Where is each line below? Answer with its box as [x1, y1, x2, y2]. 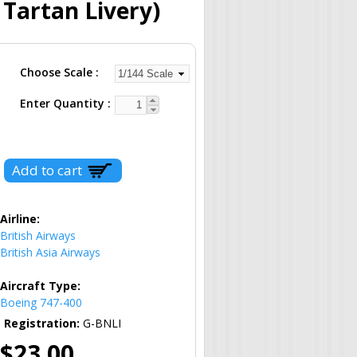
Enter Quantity [20, 95, 108, 111]
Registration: [4, 315, 83, 331]
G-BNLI [83, 315, 121, 331]
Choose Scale [20, 64, 96, 80]
